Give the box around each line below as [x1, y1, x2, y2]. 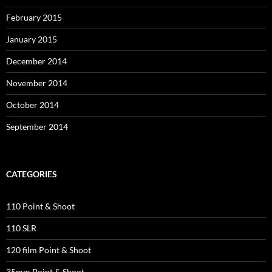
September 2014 [6, 121, 68, 132]
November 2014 [6, 78, 67, 89]
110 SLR [6, 223, 36, 234]
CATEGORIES [6, 169, 57, 180]
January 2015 [6, 34, 57, 45]
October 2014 [6, 100, 59, 110]
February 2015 [6, 12, 62, 23]
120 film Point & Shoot [6, 245, 91, 256]
